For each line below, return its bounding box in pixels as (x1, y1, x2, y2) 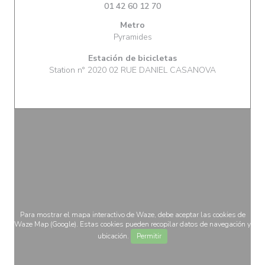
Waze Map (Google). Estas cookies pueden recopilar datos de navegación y (14, 219, 251, 229)
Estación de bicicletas (88, 53, 177, 64)
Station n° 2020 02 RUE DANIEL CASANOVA (49, 64, 216, 76)
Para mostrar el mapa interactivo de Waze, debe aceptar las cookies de (20, 210, 245, 219)
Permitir (137, 231, 161, 241)
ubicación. (98, 231, 131, 241)
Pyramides (113, 31, 152, 43)
